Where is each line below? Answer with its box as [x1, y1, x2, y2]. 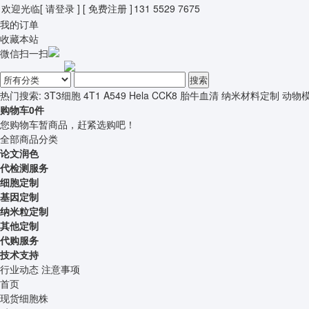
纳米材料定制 [221, 88, 279, 102]
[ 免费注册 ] [83, 1, 132, 15]
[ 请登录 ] [40, 1, 80, 15]
